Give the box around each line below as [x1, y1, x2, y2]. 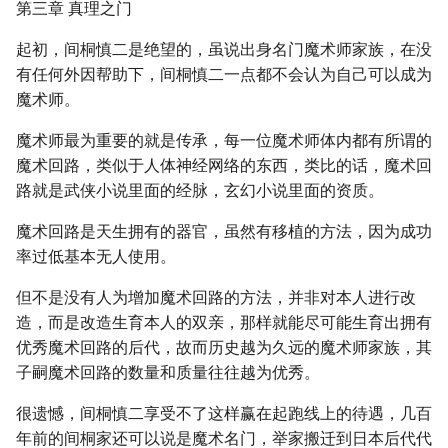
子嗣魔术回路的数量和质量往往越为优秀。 [16, 363, 320, 382]
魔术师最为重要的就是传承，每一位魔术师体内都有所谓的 [16, 131, 432, 150]
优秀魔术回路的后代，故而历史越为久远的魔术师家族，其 [16, 338, 432, 357]
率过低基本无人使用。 [16, 247, 176, 266]
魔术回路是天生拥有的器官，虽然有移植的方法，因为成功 [16, 222, 432, 241]
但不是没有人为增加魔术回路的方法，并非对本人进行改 [16, 288, 416, 307]
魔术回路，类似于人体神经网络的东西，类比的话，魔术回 [16, 156, 432, 175]
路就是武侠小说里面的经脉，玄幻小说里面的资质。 [16, 181, 384, 200]
